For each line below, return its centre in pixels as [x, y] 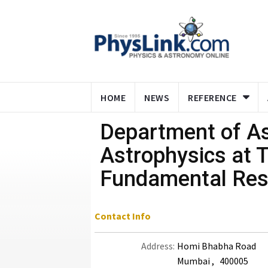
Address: [158, 246]
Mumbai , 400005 [213, 261]
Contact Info [123, 216]
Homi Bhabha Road [217, 246]
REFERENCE [212, 98]
